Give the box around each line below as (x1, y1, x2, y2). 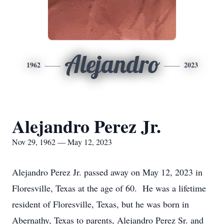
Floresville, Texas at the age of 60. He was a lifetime (12, 182, 206, 194)
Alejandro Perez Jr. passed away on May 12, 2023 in (12, 166, 202, 178)
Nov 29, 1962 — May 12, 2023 (12, 136, 112, 147)
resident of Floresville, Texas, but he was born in (12, 198, 189, 210)
